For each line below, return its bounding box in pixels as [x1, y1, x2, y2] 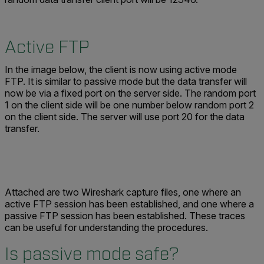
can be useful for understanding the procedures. [5, 222, 208, 233]
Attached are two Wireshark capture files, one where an [5, 186, 241, 198]
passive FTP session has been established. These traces [5, 210, 245, 222]
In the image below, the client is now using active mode [5, 64, 237, 75]
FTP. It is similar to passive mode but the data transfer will [5, 75, 247, 87]
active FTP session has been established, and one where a [5, 198, 254, 210]
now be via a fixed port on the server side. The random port [5, 87, 256, 99]
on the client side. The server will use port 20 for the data [5, 111, 245, 123]
